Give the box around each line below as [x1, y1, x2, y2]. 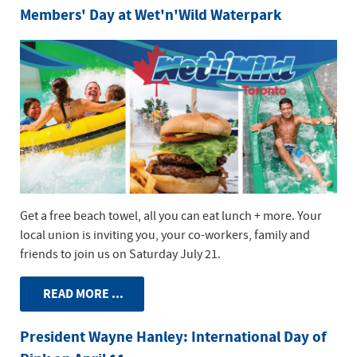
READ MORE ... [41, 285, 124, 304]
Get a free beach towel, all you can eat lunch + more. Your [20, 208, 322, 225]
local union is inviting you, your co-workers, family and [20, 227, 310, 244]
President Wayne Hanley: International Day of [20, 327, 326, 349]
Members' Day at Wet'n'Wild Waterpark [20, 4, 281, 26]
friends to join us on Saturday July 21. [20, 246, 221, 263]
